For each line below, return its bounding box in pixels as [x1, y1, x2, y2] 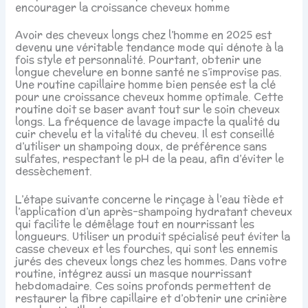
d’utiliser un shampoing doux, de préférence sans [15, 138, 267, 153]
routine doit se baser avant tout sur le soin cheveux [15, 101, 280, 116]
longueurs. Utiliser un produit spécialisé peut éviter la [15, 229, 291, 244]
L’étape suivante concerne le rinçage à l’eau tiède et [15, 192, 284, 207]
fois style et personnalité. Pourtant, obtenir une [15, 52, 262, 67]
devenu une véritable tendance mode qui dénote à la [15, 39, 284, 54]
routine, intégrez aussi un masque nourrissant [15, 266, 252, 281]
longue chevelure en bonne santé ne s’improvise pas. [15, 64, 283, 79]
